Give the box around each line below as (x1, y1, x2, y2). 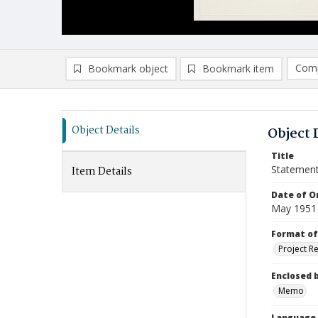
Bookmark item (202, 62, 274, 75)
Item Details (72, 163, 132, 180)
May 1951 (271, 202, 317, 215)
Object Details (72, 122, 140, 139)
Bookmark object (88, 62, 168, 75)
